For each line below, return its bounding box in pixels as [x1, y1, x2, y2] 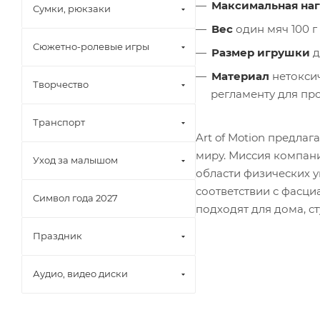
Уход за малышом [33, 154, 118, 166]
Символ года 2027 [33, 192, 118, 204]
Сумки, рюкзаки [33, 3, 111, 14]
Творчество [33, 79, 89, 90]
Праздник [33, 230, 82, 241]
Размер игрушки [211, 45, 310, 59]
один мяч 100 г [236, 21, 317, 36]
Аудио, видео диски [33, 268, 128, 279]
